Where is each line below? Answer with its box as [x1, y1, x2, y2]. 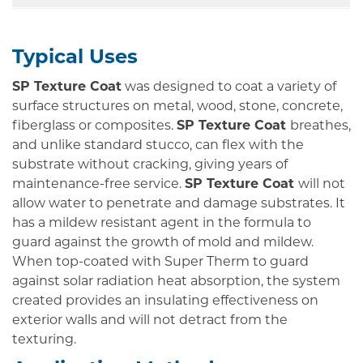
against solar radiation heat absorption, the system [12, 275, 340, 289]
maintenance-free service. [12, 178, 185, 192]
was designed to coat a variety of [122, 81, 336, 95]
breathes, [290, 120, 351, 134]
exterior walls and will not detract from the [12, 314, 288, 328]
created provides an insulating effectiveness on [12, 295, 318, 309]
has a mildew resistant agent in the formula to [12, 217, 311, 231]
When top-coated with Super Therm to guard [12, 256, 309, 270]
